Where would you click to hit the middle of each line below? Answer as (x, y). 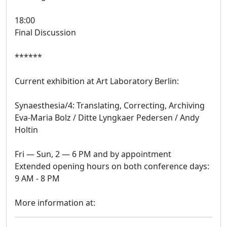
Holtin (26, 129)
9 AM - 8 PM (37, 178)
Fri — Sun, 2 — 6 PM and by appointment (93, 154)
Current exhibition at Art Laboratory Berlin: (97, 81)
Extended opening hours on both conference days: (112, 166)
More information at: (55, 202)
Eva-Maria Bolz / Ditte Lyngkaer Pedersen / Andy (107, 117)
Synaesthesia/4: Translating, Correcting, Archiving (110, 105)
